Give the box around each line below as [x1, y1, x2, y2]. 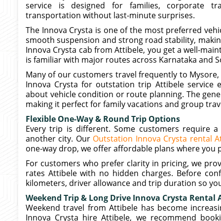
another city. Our [26, 133, 93, 144]
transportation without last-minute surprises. [26, 10, 195, 21]
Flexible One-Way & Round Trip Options [26, 113, 180, 124]
